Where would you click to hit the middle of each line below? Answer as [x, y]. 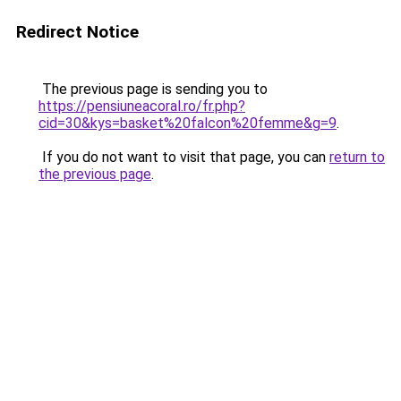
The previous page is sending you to [153, 89]
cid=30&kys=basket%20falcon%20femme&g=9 [188, 123]
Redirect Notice [77, 32]
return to [357, 157]
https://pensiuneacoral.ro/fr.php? [142, 106]
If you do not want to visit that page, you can [184, 157]
